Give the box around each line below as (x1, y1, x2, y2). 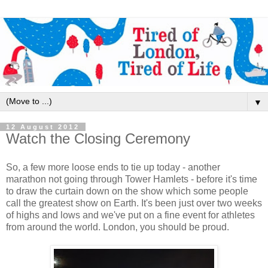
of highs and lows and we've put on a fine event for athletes (6, 209, 255, 220)
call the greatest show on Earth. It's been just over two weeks (6, 197, 262, 208)
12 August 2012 (6, 123, 80, 131)
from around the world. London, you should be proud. (6, 221, 229, 232)
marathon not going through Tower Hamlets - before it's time (6, 173, 257, 184)
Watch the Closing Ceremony (6, 130, 190, 147)
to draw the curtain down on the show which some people (6, 185, 248, 196)
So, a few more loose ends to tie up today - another (6, 162, 220, 172)
